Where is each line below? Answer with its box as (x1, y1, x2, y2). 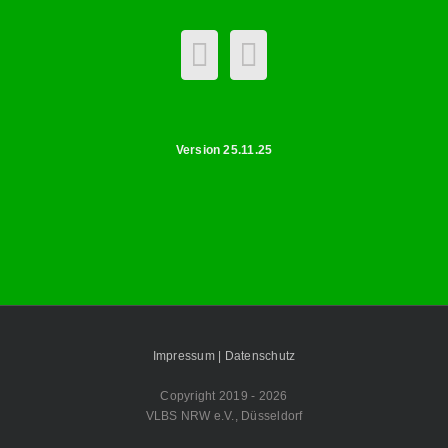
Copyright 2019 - (160, 388, 259, 403)
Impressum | (152, 348, 225, 363)
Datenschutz (224, 348, 296, 363)
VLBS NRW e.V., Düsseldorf (145, 408, 303, 423)
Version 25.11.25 (175, 142, 273, 157)
